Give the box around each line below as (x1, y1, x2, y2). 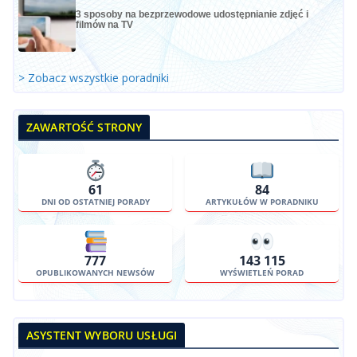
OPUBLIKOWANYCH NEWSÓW (36, 267, 155, 279)
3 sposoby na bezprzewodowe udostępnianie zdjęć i (75, 8, 308, 20)
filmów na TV (75, 18, 133, 30)
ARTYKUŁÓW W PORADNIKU (205, 196, 319, 208)
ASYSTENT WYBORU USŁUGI (26, 328, 178, 343)
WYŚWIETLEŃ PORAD (220, 267, 304, 279)
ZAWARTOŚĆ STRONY (26, 119, 143, 135)
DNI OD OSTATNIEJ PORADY (41, 196, 150, 208)
